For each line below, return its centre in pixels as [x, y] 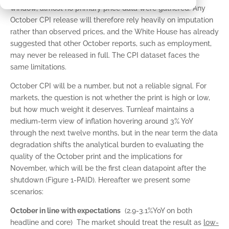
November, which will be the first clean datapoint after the [108, 168]
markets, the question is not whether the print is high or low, [110, 98]
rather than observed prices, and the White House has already [114, 32]
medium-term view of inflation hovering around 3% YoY [101, 121]
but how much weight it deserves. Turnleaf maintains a [102, 109]
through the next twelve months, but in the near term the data [114, 133]
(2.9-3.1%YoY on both [156, 211]
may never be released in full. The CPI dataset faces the [105, 55]
